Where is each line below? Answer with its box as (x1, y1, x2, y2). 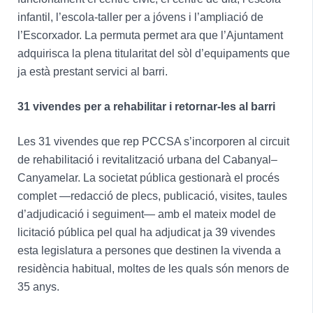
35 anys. (17, 280, 59, 293)
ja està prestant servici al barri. (17, 65, 168, 78)
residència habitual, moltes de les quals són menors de (17, 262, 289, 275)
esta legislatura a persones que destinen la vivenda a (17, 244, 281, 256)
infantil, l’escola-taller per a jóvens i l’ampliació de (17, 10, 263, 23)
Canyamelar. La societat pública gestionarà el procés (17, 171, 279, 184)
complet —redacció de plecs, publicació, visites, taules (17, 189, 287, 202)
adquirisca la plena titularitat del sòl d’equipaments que (17, 47, 290, 59)
